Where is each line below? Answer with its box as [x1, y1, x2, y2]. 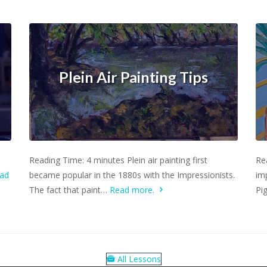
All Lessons [114, 253, 161, 265]
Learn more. [114, 149, 152, 157]
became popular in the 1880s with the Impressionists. [29, 169, 235, 181]
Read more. [109, 184, 157, 195]
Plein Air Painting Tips [59, 69, 209, 86]
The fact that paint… [29, 184, 110, 195]
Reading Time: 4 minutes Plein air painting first [29, 154, 207, 166]
